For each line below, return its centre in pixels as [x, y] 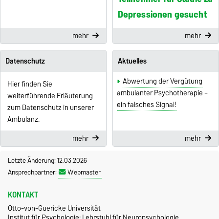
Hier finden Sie [30, 84]
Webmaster [84, 172]
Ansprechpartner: [33, 172]
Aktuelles [132, 61]
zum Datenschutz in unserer [50, 108]
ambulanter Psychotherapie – [162, 93]
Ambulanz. [23, 120]
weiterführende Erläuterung [51, 96]
